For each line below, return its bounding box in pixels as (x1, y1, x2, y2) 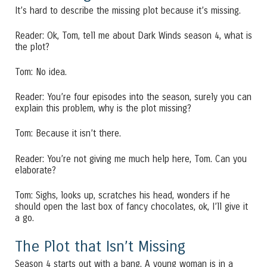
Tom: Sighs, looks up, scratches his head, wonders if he (15, 190, 230, 201)
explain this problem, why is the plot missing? (15, 103, 191, 114)
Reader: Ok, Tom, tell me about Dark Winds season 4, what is (15, 30, 252, 42)
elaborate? (15, 164, 56, 176)
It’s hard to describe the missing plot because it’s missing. (15, 5, 241, 17)
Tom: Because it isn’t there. (15, 128, 121, 139)
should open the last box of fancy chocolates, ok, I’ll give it (15, 201, 248, 212)
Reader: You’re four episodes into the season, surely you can (15, 92, 252, 103)
